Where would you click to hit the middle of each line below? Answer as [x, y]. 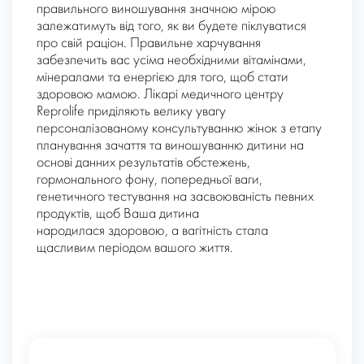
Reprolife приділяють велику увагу [131, 112]
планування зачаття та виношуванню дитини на [170, 146]
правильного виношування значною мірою [156, 10]
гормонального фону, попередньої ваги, [149, 180]
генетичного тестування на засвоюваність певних [175, 197]
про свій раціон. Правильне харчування [149, 44]
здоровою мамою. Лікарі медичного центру [160, 95]
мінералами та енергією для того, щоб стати [162, 78]
